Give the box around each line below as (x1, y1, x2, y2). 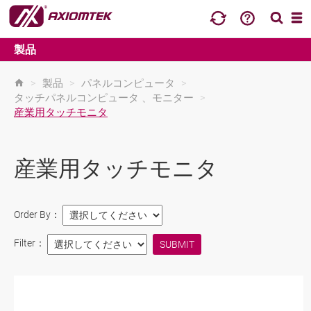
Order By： (14, 209, 62, 220)
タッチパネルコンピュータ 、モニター (14, 92, 194, 104)
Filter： (14, 237, 47, 249)
